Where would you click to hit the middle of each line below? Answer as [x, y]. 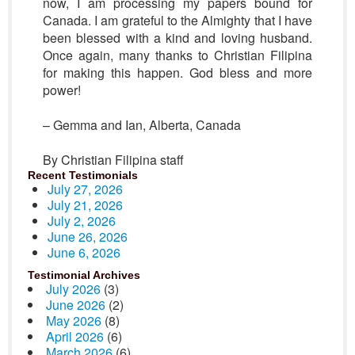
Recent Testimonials [83, 175]
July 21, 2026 [85, 205]
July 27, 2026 [85, 189]
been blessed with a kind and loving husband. [177, 38]
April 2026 [75, 336]
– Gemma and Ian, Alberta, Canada [141, 125]
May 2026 [74, 321]
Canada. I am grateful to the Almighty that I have [177, 20]
